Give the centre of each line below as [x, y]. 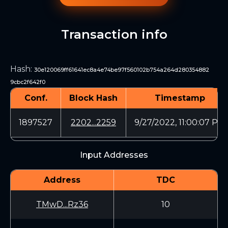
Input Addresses [114, 155]
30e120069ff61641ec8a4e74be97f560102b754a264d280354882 [122, 70]
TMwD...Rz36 [62, 204]
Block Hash [93, 98]
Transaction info [114, 34]
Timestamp [180, 98]
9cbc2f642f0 [28, 82]
